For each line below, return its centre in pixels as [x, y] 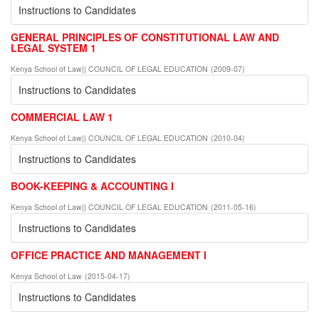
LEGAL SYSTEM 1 [53, 47]
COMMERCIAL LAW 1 [62, 116]
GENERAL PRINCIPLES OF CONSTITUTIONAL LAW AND [145, 37]
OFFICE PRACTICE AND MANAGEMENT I [109, 255]
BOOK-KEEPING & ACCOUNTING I [92, 185]
